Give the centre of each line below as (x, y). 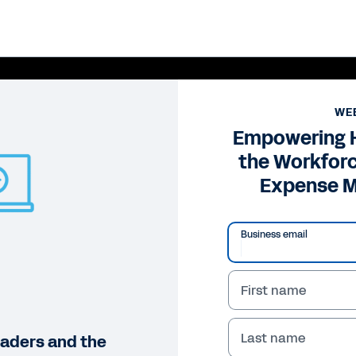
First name (273, 290)
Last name (273, 338)
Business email (274, 234)
